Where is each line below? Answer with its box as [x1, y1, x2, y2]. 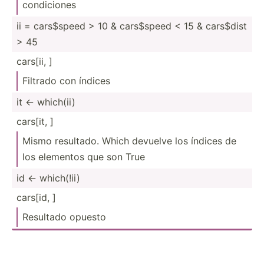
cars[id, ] [16, 191, 56, 203]
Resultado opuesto [22, 210, 106, 223]
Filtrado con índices [22, 74, 110, 87]
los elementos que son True [22, 150, 145, 163]
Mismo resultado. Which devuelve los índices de [22, 134, 236, 147]
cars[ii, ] [16, 55, 52, 67]
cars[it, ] [16, 115, 54, 127]
